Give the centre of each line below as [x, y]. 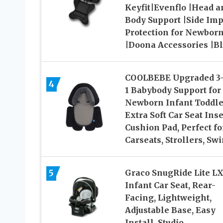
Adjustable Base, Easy [170, 210]
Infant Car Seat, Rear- [170, 185]
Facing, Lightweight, [168, 197]
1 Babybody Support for [173, 90]
